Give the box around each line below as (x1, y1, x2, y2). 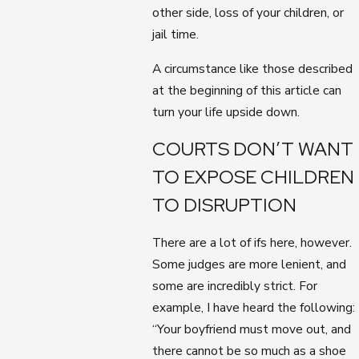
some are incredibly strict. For (152, 276, 318, 294)
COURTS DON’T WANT (152, 136, 354, 162)
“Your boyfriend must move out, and (152, 320, 352, 337)
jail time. (152, 26, 200, 43)
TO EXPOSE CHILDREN (152, 164, 355, 190)
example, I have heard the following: (152, 298, 356, 316)
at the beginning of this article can (152, 81, 342, 99)
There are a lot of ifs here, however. (152, 233, 353, 251)
